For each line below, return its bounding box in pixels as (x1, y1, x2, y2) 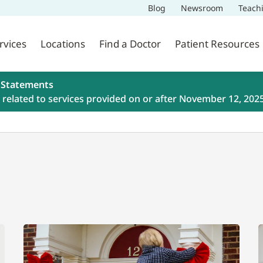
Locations (41, 37, 85, 50)
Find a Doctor (99, 37, 161, 50)
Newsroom (180, 2, 223, 14)
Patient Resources (175, 37, 259, 50)
